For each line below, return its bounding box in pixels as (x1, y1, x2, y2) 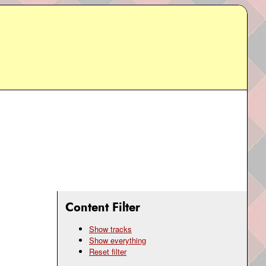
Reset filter (89, 246, 126, 258)
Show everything (89, 235, 146, 246)
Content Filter (65, 199, 140, 216)
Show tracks (89, 223, 132, 235)
